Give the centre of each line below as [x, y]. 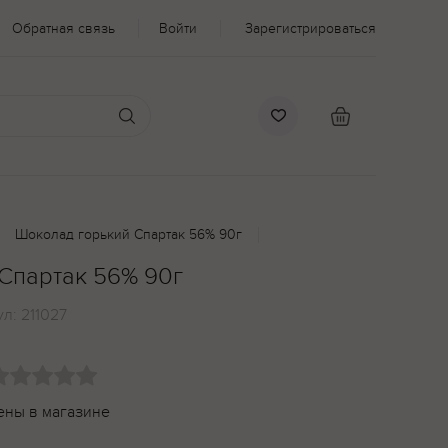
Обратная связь [63, 28]
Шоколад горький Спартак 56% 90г [128, 234]
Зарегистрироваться [310, 28]
